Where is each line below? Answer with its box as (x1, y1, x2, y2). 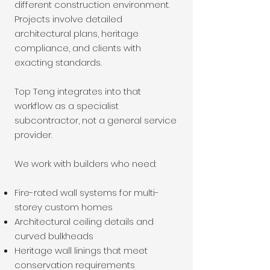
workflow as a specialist (14, 99, 119, 112)
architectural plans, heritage (14, 27, 139, 40)
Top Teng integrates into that (14, 85, 141, 98)
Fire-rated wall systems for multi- (14, 186, 159, 199)
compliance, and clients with (14, 42, 141, 54)
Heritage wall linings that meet (14, 244, 148, 257)
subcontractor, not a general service (14, 114, 177, 127)
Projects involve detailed (14, 13, 122, 25)
